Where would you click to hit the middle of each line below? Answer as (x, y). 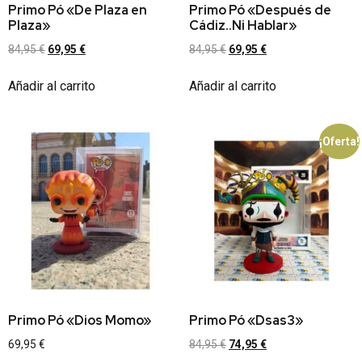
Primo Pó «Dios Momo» (80, 321)
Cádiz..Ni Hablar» (243, 25)
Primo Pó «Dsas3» (246, 321)
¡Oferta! (339, 141)
